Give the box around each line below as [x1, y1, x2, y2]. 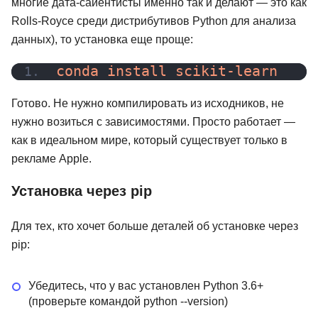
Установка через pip [11, 183, 152, 199]
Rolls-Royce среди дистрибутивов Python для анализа [11, 15, 296, 28]
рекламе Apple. [11, 153, 92, 165]
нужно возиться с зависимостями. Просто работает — [11, 116, 295, 128]
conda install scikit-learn [56, 63, 278, 80]
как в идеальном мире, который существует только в [11, 134, 287, 147]
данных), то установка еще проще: [11, 33, 193, 46]
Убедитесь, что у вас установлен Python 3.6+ [28, 280, 263, 292]
